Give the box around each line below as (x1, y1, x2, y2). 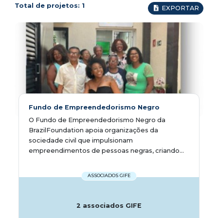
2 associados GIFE (76, 201, 142, 209)
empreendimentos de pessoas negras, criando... (29, 146, 184, 154)
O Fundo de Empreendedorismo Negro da (29, 116, 165, 124)
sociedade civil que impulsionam (29, 136, 133, 144)
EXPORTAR (162, 4, 199, 12)
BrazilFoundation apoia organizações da (29, 126, 158, 134)
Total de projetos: (15, 1, 82, 9)
